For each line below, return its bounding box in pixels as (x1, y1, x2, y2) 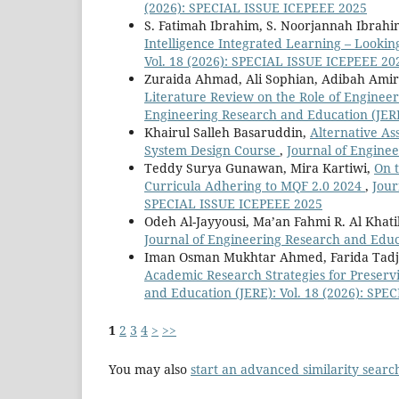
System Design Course (144, 141, 280, 159)
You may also (109, 360, 191, 378)
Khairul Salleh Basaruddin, (144, 123, 310, 141)
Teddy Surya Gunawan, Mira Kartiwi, (144, 159, 374, 176)
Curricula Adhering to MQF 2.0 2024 (144, 176, 365, 194)
